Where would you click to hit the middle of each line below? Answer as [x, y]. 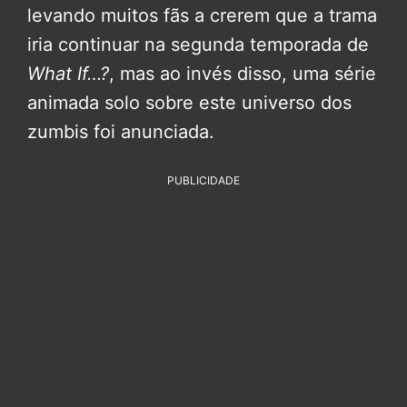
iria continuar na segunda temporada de [198, 44]
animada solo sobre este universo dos [189, 102]
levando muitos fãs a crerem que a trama [202, 15]
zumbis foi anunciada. [121, 131]
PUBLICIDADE [203, 180]
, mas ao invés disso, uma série [243, 73]
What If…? [68, 73]
